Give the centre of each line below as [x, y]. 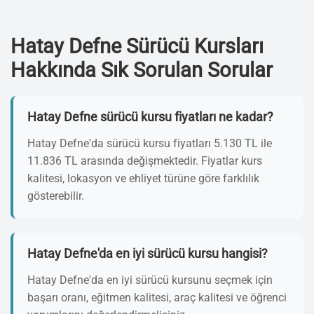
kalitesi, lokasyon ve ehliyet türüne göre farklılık [143, 178]
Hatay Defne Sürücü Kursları [137, 46]
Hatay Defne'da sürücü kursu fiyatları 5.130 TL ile [150, 143]
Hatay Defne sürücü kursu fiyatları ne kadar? [150, 117]
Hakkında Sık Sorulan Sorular [142, 70]
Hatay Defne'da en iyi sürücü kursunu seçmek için [150, 280]
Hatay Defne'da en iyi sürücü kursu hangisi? [148, 254]
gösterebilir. [56, 196]
